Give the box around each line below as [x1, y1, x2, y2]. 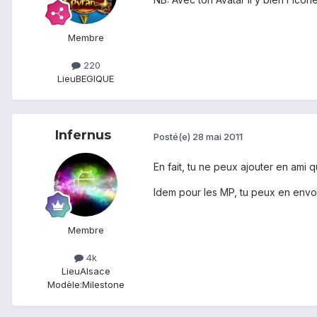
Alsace [79, 265, 110, 277]
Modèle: [47, 279, 82, 291]
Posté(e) [154, 130, 192, 142]
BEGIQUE [76, 73, 114, 85]
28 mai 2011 [192, 130, 243, 142]
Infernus [54, 127, 111, 144]
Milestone [81, 279, 125, 291]
